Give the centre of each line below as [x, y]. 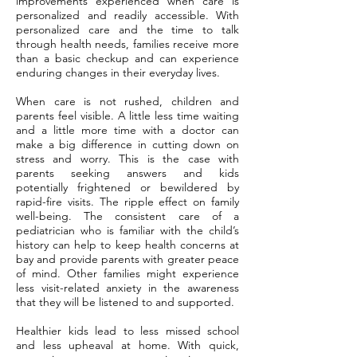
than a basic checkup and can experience [127, 58]
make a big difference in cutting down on [127, 144]
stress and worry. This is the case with [127, 159]
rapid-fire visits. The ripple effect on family [127, 202]
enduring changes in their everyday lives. [118, 73]
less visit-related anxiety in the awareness [127, 288]
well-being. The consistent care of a [127, 216]
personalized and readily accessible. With [127, 15]
